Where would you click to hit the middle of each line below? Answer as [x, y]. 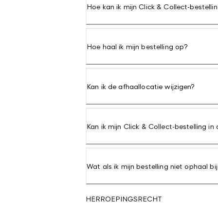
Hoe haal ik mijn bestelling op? [137, 46]
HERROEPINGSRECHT [124, 199]
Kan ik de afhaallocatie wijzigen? [141, 86]
